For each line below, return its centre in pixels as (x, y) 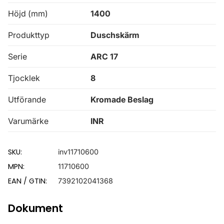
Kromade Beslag (122, 99)
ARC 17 (104, 56)
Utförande (27, 99)
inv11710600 (78, 151)
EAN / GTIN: (27, 181)
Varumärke (28, 121)
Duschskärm (115, 35)
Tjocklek (24, 78)
